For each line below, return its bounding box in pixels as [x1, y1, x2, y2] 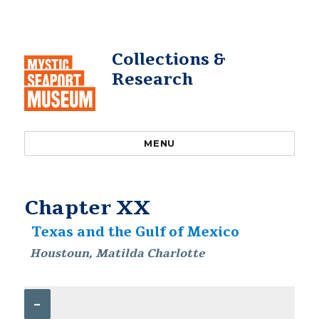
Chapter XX [24, 194, 151, 221]
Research [111, 68, 193, 90]
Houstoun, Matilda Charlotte [30, 246, 205, 261]
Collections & [111, 48, 226, 70]
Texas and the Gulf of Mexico [31, 223, 239, 241]
